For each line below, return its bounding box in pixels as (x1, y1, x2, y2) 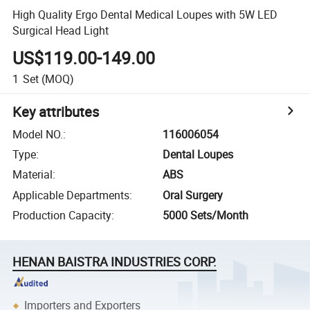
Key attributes (12, 102, 100, 121)
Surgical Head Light (12, 22, 109, 38)
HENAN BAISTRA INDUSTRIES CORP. (12, 253, 217, 271)
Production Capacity (12, 208, 112, 224)
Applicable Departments (12, 187, 130, 203)
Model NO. (12, 126, 64, 142)
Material (12, 167, 53, 183)
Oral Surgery (163, 187, 224, 203)
